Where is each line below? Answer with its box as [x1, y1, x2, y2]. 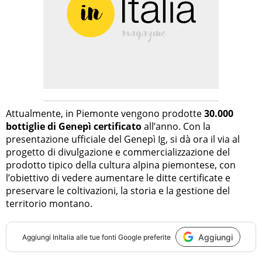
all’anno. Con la [142, 120, 211, 133]
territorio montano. [6, 197, 92, 211]
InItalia [52, 232, 74, 242]
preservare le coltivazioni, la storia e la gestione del [6, 184, 230, 198]
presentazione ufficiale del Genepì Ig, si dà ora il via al [6, 133, 240, 146]
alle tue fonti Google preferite [74, 232, 171, 242]
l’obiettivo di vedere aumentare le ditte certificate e [6, 171, 230, 185]
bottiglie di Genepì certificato [6, 120, 142, 133]
